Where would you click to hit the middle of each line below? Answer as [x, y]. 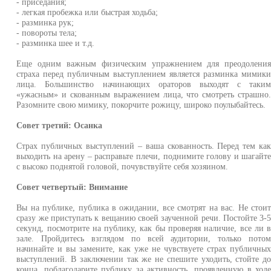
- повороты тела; [47, 33]
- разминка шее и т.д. [56, 43]
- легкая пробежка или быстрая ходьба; [87, 12]
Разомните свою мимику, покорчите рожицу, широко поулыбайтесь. [141, 105]
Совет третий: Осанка [60, 125]
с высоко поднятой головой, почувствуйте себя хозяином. [122, 166]
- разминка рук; [45, 22]
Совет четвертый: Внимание [72, 187]
